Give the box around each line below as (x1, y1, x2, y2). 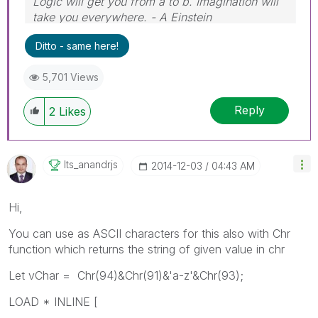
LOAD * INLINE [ (9, 294, 98, 309)
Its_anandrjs (64, 158, 118, 170)
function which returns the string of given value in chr (9, 241, 285, 256)
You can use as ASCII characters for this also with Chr (9, 226, 290, 241)
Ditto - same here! (35, 39, 119, 52)
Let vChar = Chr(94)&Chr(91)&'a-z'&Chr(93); (9, 268, 243, 283)
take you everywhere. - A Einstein (33, 9, 212, 24)
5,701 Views (43, 70, 99, 83)
